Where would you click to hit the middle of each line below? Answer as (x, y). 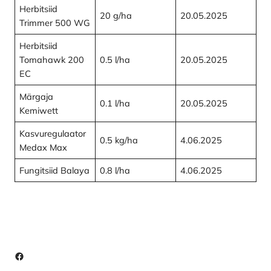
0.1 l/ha (115, 103)
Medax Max (44, 147)
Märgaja (37, 96)
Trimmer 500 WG (55, 22)
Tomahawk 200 (52, 59)
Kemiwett (39, 110)
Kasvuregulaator (53, 133)
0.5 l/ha (115, 59)
